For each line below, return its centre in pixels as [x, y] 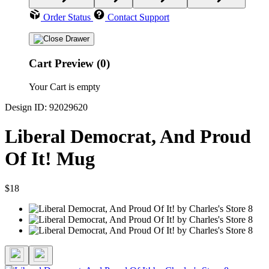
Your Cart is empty [65, 86]
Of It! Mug [50, 159]
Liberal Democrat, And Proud [128, 137]
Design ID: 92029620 [46, 107]
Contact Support [138, 17]
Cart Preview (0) [69, 64]
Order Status [67, 17]
